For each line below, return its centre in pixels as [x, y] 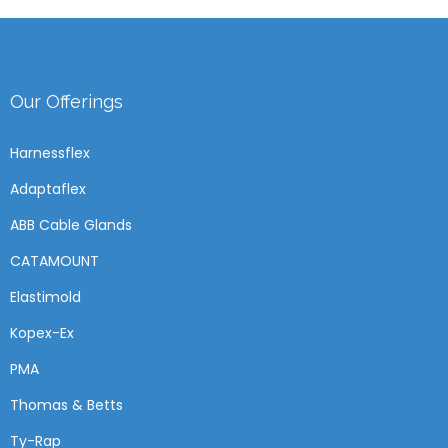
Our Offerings [66, 101]
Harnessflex [50, 152]
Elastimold [45, 296]
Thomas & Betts [66, 404]
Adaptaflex [48, 188]
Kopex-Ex [42, 332]
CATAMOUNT [54, 260]
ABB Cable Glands [71, 224]
